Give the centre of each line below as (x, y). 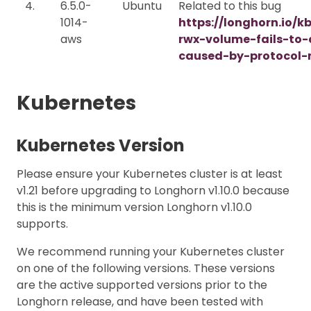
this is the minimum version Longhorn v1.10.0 (134, 207)
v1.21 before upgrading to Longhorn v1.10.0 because (153, 190)
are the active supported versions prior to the (142, 285)
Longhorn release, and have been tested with (140, 301)
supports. (42, 224)
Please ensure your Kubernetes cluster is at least (150, 174)
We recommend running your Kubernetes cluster (151, 251)
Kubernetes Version (101, 145)
